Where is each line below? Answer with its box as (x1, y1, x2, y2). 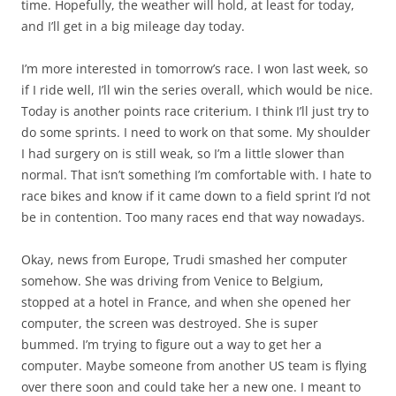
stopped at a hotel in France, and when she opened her (21, 293, 351, 311)
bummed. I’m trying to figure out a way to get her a (21, 336, 322, 354)
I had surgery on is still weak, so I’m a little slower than (21, 145, 345, 163)
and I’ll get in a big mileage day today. (21, 18, 245, 35)
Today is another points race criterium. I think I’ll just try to (21, 103, 369, 120)
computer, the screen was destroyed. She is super (21, 315, 318, 332)
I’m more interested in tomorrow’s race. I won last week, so (21, 60, 368, 78)
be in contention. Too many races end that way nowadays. (21, 209, 365, 226)
